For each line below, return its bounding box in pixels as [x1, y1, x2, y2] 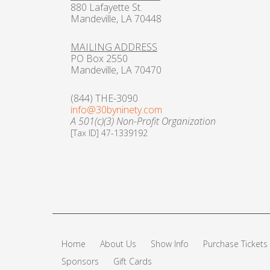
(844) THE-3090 [71, 91, 138, 105]
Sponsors [61, 255, 99, 267]
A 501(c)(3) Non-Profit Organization [71, 114, 216, 128]
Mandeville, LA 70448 [71, 11, 162, 25]
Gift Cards [113, 255, 152, 267]
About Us [100, 237, 136, 250]
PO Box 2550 [71, 51, 128, 65]
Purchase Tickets [203, 237, 268, 250]
